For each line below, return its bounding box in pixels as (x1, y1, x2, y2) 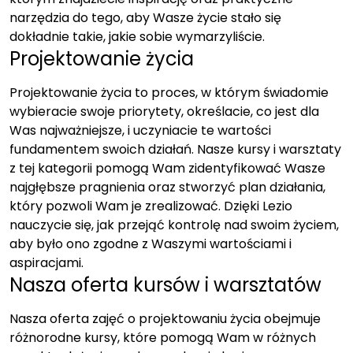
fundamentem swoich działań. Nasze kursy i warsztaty (9, 140, 341, 158)
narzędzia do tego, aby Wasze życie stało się (9, 9, 281, 27)
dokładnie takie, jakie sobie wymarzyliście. (9, 28, 265, 46)
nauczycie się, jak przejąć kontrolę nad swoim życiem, (9, 216, 339, 234)
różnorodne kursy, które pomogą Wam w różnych (9, 329, 316, 347)
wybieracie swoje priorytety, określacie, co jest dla (9, 102, 319, 121)
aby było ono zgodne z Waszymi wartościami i (9, 235, 292, 253)
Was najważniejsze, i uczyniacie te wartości (9, 121, 271, 139)
